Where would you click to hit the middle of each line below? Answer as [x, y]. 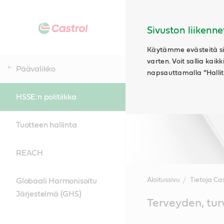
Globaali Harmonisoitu [56, 181]
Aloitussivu [163, 180]
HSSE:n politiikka [46, 97]
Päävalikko [36, 69]
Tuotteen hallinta [46, 125]
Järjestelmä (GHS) [49, 194]
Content [140, 207]
